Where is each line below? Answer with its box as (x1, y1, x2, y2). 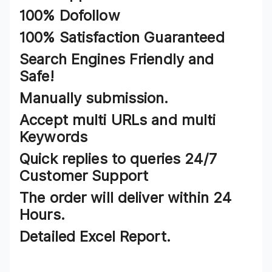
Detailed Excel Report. (19, 228, 171, 246)
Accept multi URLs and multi (19, 111, 216, 129)
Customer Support (19, 167, 149, 185)
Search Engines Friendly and (19, 50, 214, 69)
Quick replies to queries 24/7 (19, 150, 217, 168)
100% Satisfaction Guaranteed (19, 29, 225, 47)
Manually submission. (19, 89, 169, 107)
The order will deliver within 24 (19, 189, 232, 207)
